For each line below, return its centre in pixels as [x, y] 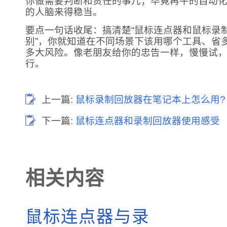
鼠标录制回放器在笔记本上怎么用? [150, 100]
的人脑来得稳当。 [64, 12]
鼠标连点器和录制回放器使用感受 [148, 121]
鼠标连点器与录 [87, 217]
